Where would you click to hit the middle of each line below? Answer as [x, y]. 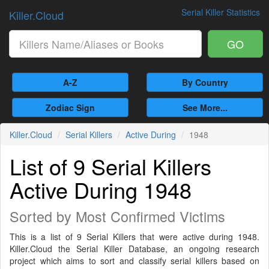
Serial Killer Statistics [221, 12]
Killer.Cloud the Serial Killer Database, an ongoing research [134, 249]
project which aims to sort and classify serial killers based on [134, 261]
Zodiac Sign [70, 107]
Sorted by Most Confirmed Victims [117, 216]
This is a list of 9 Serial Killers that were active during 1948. [134, 237]
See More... [205, 107]
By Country [205, 82]
